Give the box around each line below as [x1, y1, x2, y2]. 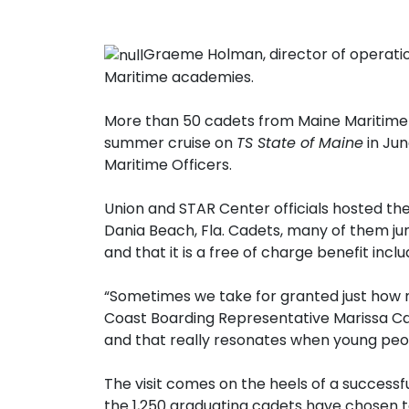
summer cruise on [104, 131, 236, 153]
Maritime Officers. [104, 153, 232, 175]
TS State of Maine [236, 131, 363, 153]
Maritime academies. [104, 66, 254, 88]
